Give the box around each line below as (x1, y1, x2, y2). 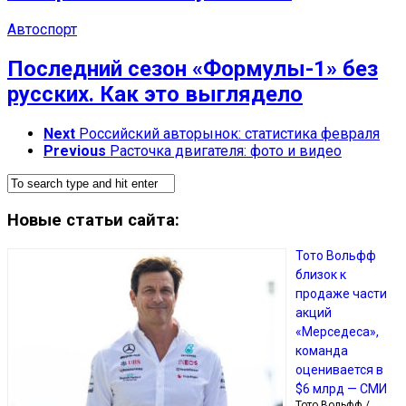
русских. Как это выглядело (7, 82, 303, 108)
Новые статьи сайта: (7, 209, 179, 230)
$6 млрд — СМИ (295, 382, 387, 397)
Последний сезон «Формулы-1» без (7, 56, 378, 82)
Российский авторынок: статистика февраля (79, 124, 380, 142)
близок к (295, 267, 346, 283)
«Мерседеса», (295, 324, 379, 340)
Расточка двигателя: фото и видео (110, 141, 342, 159)
